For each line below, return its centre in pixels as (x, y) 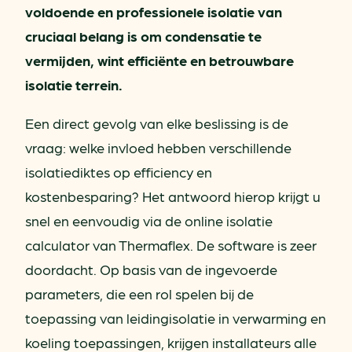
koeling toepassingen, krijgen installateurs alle (171, 342)
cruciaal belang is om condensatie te (143, 35)
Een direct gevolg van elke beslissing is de (157, 123)
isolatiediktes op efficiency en (119, 171)
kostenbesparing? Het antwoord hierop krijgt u (173, 196)
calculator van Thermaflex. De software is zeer (171, 244)
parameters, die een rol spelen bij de (139, 293)
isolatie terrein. (74, 84)
